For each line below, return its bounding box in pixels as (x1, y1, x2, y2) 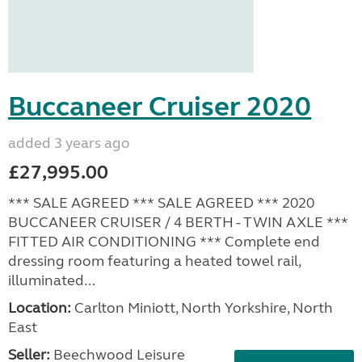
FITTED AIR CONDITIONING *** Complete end (8, 232, 320, 250)
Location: (8, 298, 71, 317)
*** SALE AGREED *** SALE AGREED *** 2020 (8, 193, 314, 212)
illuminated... (8, 271, 95, 289)
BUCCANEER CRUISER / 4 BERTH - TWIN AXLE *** (8, 213, 348, 231)
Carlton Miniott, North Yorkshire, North (71, 298, 333, 317)
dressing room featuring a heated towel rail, (8, 251, 301, 270)
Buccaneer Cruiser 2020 (8, 89, 311, 124)
